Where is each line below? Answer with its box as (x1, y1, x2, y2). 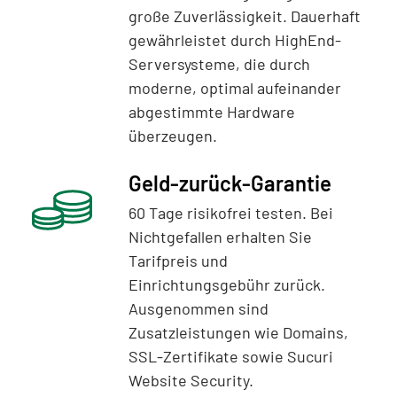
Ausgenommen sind (128, 299, 269, 318)
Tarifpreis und (128, 251, 228, 270)
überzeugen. (128, 126, 217, 145)
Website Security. (128, 370, 253, 390)
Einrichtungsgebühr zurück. (128, 275, 325, 294)
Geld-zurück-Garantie (128, 170, 331, 196)
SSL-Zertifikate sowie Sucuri (128, 346, 333, 366)
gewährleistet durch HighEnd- (128, 30, 341, 50)
